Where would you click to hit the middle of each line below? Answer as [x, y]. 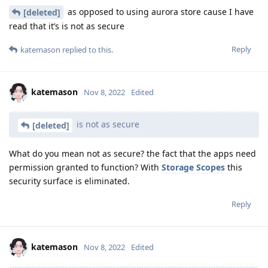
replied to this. [87, 50]
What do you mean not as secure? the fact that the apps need [133, 154]
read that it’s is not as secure [67, 26]
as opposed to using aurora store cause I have [159, 11]
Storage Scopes [193, 167]
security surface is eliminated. [69, 181]
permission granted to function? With [85, 167]
